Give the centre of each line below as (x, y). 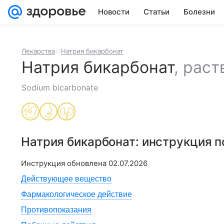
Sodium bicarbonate (60, 87)
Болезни (199, 12)
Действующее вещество (66, 179)
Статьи (156, 12)
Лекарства (38, 51)
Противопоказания (56, 210)
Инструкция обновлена (65, 163)
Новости (114, 12)
